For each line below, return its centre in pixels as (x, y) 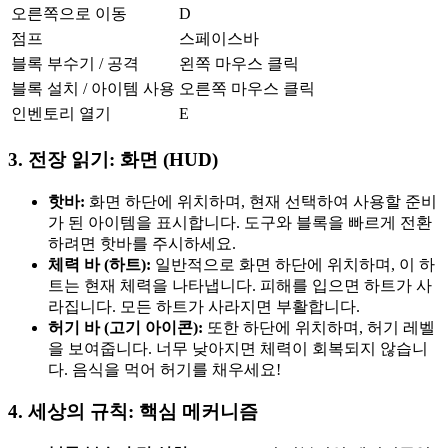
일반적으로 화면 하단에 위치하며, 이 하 (293, 264)
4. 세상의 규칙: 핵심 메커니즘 (133, 412)
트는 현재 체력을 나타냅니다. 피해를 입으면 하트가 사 (240, 285)
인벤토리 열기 (61, 114)
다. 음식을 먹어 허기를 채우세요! (164, 369)
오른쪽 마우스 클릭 (247, 89)
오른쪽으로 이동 (69, 14)
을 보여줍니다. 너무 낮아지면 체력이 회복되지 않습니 (238, 348)
